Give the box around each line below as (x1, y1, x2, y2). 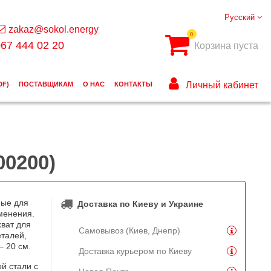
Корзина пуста (194, 41, 258, 51)
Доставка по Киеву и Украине (77, 199, 203, 209)
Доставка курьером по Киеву (78, 246, 192, 256)
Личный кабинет (185, 80, 258, 91)
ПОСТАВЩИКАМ (18, 80, 73, 88)
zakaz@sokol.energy (8, 24, 99, 34)
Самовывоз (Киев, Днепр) (78, 225, 180, 235)
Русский (224, 12, 257, 22)
